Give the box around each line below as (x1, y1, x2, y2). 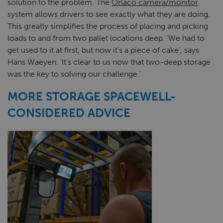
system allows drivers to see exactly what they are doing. (7, 9, 210, 19)
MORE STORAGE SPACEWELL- (7, 89, 176, 104)
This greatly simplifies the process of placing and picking (7, 21, 208, 31)
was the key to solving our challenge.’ (7, 69, 141, 79)
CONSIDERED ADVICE (7, 106, 130, 120)
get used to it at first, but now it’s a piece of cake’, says (7, 45, 199, 55)
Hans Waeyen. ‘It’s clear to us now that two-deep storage (7, 57, 211, 67)
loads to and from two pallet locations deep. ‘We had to (7, 33, 205, 43)
